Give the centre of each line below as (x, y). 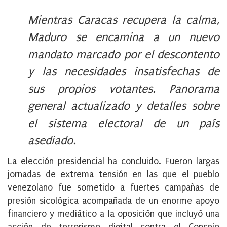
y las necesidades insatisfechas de (124, 72)
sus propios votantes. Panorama (124, 89)
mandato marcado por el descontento (124, 55)
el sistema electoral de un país (124, 124)
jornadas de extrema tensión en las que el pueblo (113, 175)
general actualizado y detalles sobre (124, 106)
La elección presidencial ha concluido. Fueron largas (113, 162)
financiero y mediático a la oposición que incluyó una (113, 214)
